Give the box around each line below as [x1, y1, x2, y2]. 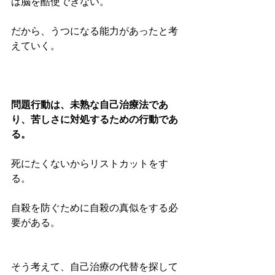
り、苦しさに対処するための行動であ [11, 114, 178, 127]
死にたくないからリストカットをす [11, 158, 168, 171]
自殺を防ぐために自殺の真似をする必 [11, 203, 178, 215]
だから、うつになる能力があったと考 [11, 26, 178, 39]
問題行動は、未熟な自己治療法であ [11, 99, 168, 112]
